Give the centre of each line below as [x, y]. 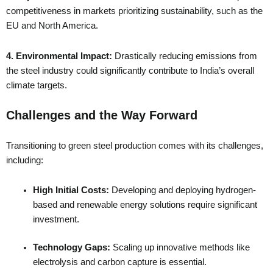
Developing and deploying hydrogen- [182, 190]
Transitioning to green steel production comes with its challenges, [135, 145]
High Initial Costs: [71, 190]
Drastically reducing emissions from [186, 56]
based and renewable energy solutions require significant [145, 205]
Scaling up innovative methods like [180, 248]
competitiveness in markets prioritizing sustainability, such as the [134, 11]
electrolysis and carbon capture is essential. [122, 262]
